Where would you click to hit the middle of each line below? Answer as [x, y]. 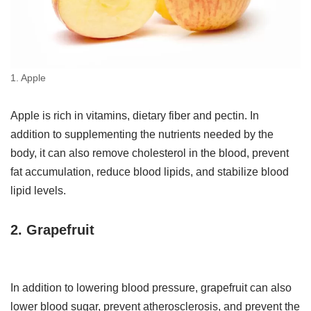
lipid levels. [38, 190]
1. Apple [28, 77]
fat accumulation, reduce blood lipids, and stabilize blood [150, 171]
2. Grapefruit [52, 229]
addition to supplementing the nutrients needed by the [142, 134]
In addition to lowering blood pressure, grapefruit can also [151, 287]
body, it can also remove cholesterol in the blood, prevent [150, 153]
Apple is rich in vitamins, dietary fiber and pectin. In [135, 115]
